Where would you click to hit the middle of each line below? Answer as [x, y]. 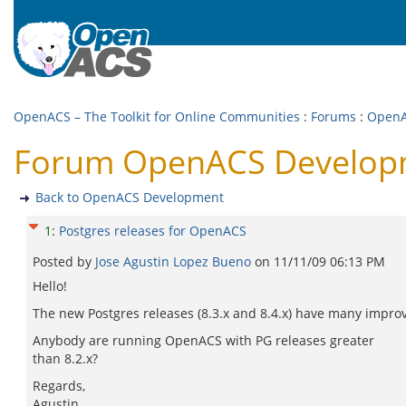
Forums [333, 116]
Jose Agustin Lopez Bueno [175, 261]
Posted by [64, 261]
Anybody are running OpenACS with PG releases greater [203, 340]
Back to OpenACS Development [130, 197]
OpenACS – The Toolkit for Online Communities [157, 116]
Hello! [50, 286]
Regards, [59, 386]
